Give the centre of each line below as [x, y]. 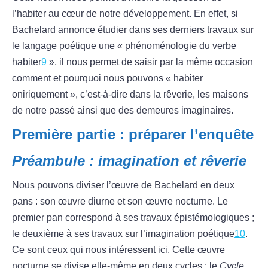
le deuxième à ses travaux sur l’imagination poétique [123, 234]
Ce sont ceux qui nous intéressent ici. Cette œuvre [118, 250]
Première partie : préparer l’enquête [133, 135]
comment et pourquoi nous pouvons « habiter [107, 78]
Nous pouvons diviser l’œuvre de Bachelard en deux [123, 185]
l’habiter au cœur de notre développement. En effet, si [125, 14]
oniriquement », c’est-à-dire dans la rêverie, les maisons [130, 95]
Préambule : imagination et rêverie [129, 161]
